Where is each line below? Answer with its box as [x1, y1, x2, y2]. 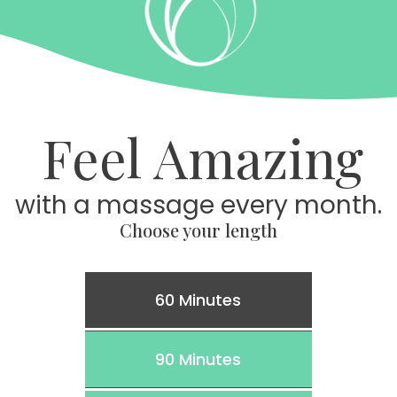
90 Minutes [155, 348, 242, 371]
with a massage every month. [15, 188, 382, 223]
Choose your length [120, 218, 277, 243]
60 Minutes [155, 289, 242, 312]
